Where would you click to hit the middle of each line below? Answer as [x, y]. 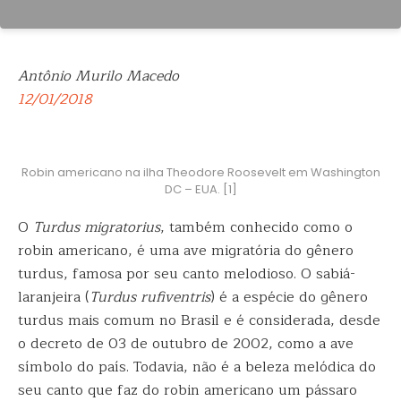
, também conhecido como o [256, 227]
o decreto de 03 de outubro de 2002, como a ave [186, 344]
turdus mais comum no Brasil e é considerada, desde [199, 320]
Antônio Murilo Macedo [98, 76]
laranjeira [51, 297]
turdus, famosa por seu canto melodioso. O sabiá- [187, 274]
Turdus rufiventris [150, 297]
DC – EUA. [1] [200, 189]
